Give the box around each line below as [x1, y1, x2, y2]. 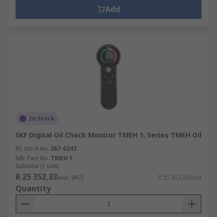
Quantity [15, 183, 51, 194]
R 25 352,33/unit [158, 173, 201, 182]
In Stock [29, 114, 55, 123]
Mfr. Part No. [15, 154, 49, 162]
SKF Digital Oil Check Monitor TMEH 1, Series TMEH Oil [15, 130, 201, 139]
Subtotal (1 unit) [15, 162, 59, 170]
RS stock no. [15, 144, 49, 153]
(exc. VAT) [57, 173, 83, 182]
